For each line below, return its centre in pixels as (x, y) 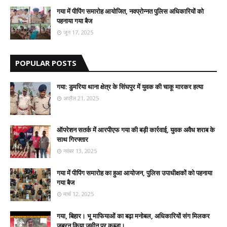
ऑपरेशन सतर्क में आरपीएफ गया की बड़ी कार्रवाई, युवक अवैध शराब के (136, 130)
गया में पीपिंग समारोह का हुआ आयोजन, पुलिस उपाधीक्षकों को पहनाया (135, 173)
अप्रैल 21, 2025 (81, 98)
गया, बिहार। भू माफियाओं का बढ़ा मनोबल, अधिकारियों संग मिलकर (133, 216)
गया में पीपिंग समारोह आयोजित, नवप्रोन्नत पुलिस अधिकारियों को (130, 11)
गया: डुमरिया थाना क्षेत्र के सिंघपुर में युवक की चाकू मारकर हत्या (130, 87)
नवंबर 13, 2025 (80, 151)
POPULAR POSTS (46, 63)
